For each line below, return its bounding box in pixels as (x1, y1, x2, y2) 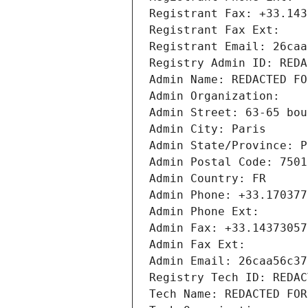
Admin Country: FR (149, 172, 266, 186)
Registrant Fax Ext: (149, 23, 280, 37)
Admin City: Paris (149, 122, 266, 136)
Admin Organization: (149, 89, 287, 103)
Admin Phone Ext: (149, 205, 259, 219)
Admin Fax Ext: (149, 238, 245, 252)
